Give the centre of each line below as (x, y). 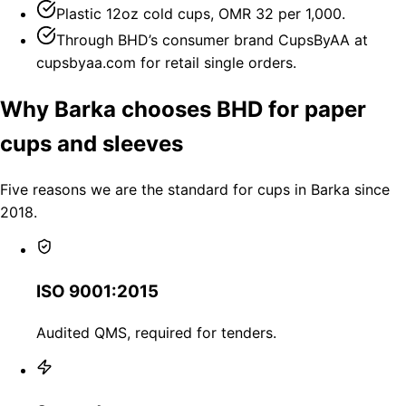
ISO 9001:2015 (97, 292)
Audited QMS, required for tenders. (156, 332)
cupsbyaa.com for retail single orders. (166, 62)
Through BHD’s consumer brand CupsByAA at (212, 39)
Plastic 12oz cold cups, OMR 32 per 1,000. (201, 13)
